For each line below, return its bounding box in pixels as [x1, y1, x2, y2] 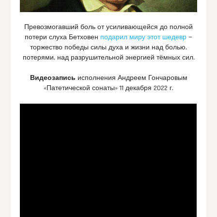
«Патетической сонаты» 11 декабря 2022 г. [44, 84, 173, 93]
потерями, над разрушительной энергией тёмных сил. [22, 53, 195, 62]
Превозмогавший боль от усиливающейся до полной [24, 23, 193, 32]
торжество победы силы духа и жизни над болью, [30, 43, 187, 52]
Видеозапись [30, 74, 76, 83]
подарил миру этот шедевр [100, 33, 186, 42]
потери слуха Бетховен [25, 33, 100, 42]
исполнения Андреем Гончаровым [75, 74, 187, 83]
